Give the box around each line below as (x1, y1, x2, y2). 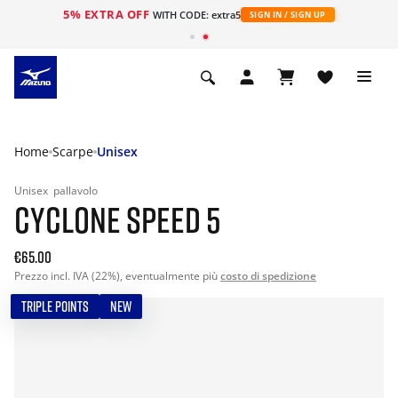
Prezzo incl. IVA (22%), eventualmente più (14, 268, 220, 283)
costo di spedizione (220, 268, 316, 283)
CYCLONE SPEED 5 (14, 198, 220, 241)
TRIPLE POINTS (21, 298, 89, 315)
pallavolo (53, 183, 98, 198)
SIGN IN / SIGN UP (249, 9, 326, 20)
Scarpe (52, 143, 93, 160)
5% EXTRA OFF (63, 6, 153, 22)
